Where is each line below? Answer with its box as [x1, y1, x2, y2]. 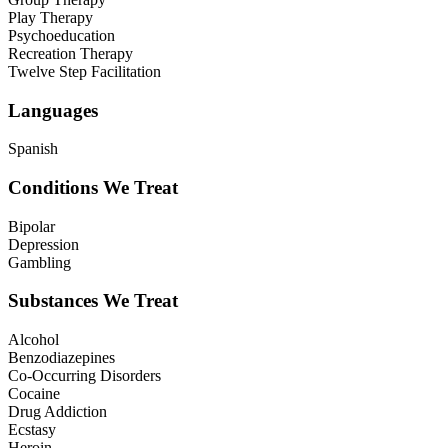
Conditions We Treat [8, 177, 178, 199]
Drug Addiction [8, 403, 107, 421]
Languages [8, 99, 98, 121]
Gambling [8, 253, 71, 271]
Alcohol [8, 331, 59, 349]
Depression [8, 235, 79, 253]
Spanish [8, 140, 58, 158]
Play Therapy [8, 8, 93, 26]
